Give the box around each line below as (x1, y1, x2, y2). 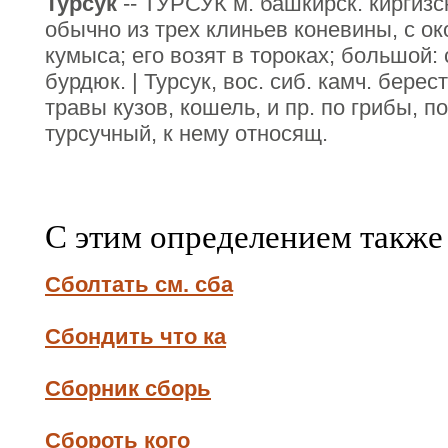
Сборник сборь (45, 376, 211, 401)
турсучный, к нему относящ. (45, 121, 328, 146)
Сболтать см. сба (45, 272, 233, 297)
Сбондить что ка (45, 324, 226, 349)
